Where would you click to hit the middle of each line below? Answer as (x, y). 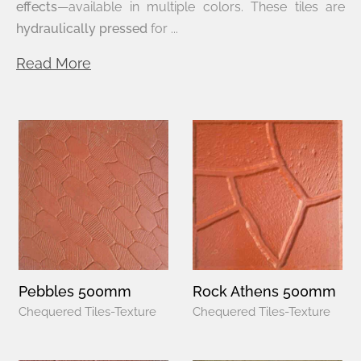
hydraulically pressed (82, 28)
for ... (163, 28)
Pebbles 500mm (75, 291)
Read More (54, 63)
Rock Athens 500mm (264, 291)
